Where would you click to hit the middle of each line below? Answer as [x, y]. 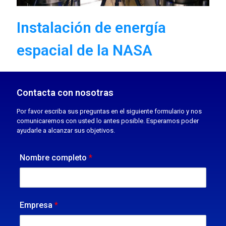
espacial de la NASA [84, 50]
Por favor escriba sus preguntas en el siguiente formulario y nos [109, 111]
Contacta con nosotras [65, 93]
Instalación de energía [91, 27]
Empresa [37, 205]
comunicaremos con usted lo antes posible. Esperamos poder [108, 121]
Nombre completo [54, 158]
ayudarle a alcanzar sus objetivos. [66, 130]
